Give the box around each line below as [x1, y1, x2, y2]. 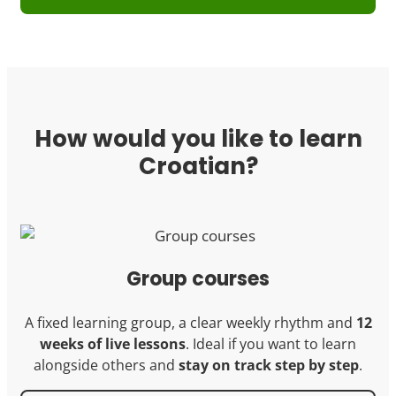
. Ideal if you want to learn [186, 334, 356, 354]
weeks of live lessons [40, 334, 186, 354]
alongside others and [34, 355, 179, 376]
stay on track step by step [179, 355, 359, 376]
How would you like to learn [34, 123, 362, 156]
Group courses [126, 265, 270, 293]
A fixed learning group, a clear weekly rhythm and [24, 313, 356, 333]
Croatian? [138, 150, 258, 183]
